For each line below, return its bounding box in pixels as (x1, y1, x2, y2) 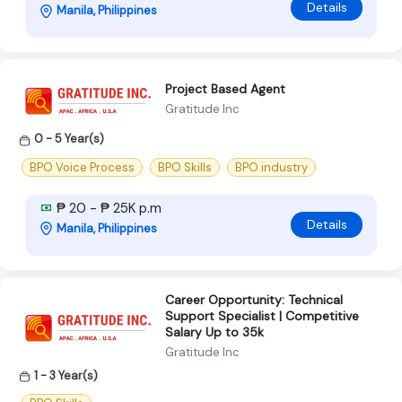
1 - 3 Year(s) (34, 367, 98, 383)
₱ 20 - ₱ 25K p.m (53, 198, 162, 217)
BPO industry (235, 159, 308, 175)
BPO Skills (158, 159, 212, 175)
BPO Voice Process (30, 159, 135, 175)
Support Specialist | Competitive (165, 307, 359, 324)
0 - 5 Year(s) (34, 131, 104, 147)
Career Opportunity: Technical (165, 291, 343, 308)
